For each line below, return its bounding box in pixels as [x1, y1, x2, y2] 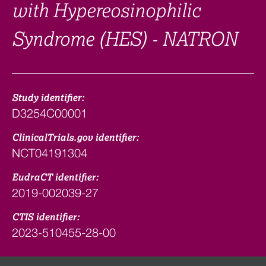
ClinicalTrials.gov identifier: [12, 133, 139, 142]
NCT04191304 [12, 146, 87, 160]
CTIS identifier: [12, 213, 80, 222]
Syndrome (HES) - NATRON [12, 30, 237, 49]
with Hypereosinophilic [12, 2, 200, 21]
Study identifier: [12, 93, 84, 103]
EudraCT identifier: [12, 173, 99, 182]
